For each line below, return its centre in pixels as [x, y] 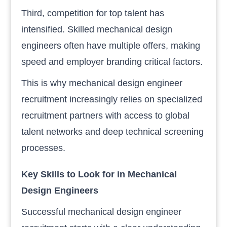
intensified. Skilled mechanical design [97, 29]
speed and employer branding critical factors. [112, 62]
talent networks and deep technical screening [113, 131]
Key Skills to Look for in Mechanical [99, 174]
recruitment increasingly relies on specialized [112, 99]
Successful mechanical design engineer [102, 212]
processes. [44, 148]
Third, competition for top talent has [93, 13]
